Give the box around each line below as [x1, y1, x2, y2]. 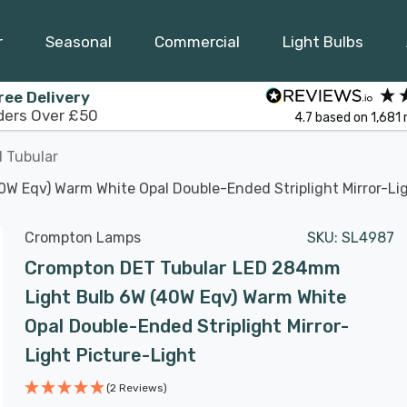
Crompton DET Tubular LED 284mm [25, 257, 341, 279]
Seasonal [45, 32, 112, 51]
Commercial [154, 32, 240, 51]
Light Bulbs [283, 32, 363, 51]
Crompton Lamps [25, 229, 141, 246]
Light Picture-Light [25, 344, 196, 366]
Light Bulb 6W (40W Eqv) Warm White [25, 286, 347, 308]
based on [314, 109, 371, 125]
